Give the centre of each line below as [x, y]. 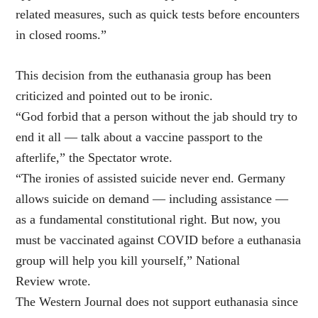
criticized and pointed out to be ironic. [115, 96]
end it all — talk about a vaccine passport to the [139, 137]
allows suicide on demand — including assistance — [152, 199]
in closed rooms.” [61, 35]
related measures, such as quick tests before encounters [158, 15]
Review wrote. [54, 281]
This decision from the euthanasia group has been [144, 76]
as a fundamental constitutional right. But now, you [148, 220]
